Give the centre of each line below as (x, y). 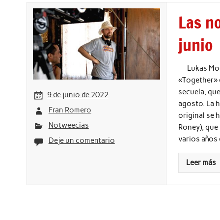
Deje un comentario (82, 141)
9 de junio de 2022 (78, 95)
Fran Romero (70, 110)
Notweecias (69, 125)
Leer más (201, 163)
